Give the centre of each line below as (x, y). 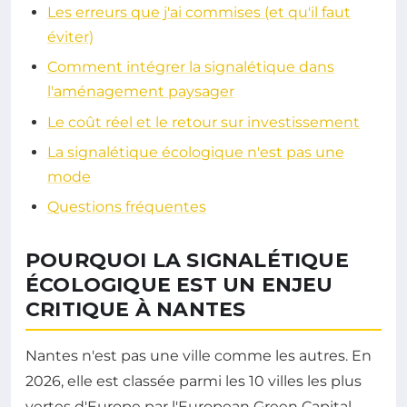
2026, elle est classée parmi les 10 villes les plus (194, 382)
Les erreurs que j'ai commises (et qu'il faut (199, 12)
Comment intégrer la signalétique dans (191, 67)
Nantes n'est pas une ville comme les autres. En (199, 356)
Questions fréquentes (127, 207)
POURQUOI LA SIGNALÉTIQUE (187, 261)
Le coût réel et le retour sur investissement (203, 122)
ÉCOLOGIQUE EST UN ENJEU (179, 285)
